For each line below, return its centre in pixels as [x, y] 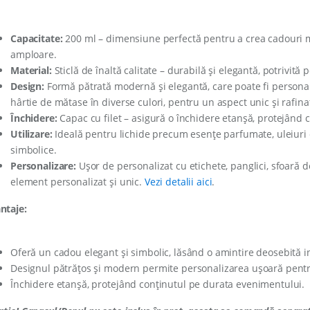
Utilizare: [31, 134]
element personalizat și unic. [77, 181]
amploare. [34, 54]
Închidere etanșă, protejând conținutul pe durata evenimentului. [158, 284]
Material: [31, 70]
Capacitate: [37, 38]
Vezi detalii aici [178, 181]
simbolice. [34, 149]
